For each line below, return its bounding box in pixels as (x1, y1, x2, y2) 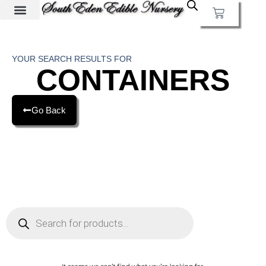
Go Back (31, 105, 66, 115)
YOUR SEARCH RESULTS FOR (12, 54, 132, 64)
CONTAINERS (36, 64, 230, 97)
